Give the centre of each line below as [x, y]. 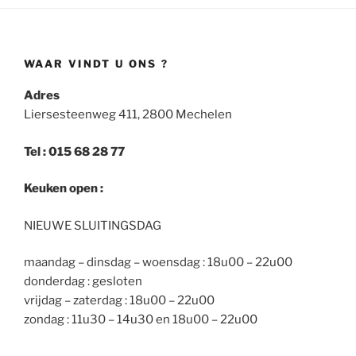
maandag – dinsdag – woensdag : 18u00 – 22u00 [158, 263]
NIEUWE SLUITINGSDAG [93, 225]
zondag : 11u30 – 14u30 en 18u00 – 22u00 [141, 320]
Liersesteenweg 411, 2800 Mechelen [128, 115]
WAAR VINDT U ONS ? [97, 63]
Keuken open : [64, 189]
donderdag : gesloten [83, 282]
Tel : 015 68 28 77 [74, 151]
